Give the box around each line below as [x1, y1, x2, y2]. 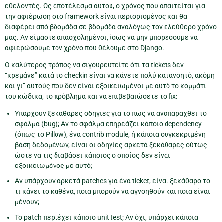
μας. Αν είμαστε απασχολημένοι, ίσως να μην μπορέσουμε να [5, 33, 198, 42]
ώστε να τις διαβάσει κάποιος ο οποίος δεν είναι [15, 151, 170, 160]
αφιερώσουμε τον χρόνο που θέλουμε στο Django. [5, 44, 164, 52]
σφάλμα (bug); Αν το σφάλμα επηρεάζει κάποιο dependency [15, 120, 202, 128]
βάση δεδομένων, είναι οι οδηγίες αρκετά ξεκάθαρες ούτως [15, 141, 207, 149]
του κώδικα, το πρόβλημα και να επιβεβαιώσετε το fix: [5, 92, 177, 101]
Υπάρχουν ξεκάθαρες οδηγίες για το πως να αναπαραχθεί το [15, 110, 207, 118]
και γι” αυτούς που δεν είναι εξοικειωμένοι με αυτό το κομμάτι [5, 82, 206, 90]
